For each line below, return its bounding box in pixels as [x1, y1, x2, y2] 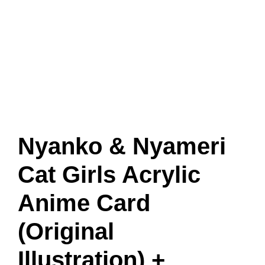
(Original [18, 218, 114, 244]
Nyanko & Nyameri [18, 133, 226, 159]
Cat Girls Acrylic [18, 161, 201, 188]
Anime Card [18, 190, 150, 216]
